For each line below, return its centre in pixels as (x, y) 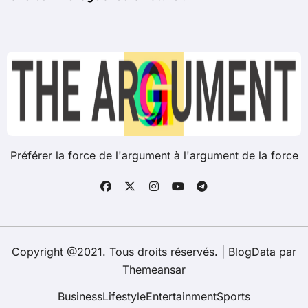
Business (80, 296)
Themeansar (154, 269)
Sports (233, 296)
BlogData (252, 251)
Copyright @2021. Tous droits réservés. (117, 251)
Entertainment (181, 296)
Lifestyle (124, 296)
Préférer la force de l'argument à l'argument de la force (154, 155)
